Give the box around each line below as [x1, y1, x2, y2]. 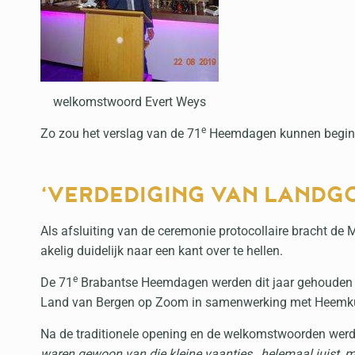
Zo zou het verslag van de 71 [40, 125, 201, 141]
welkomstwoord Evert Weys [53, 94, 206, 109]
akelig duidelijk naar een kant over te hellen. [40, 242, 283, 258]
